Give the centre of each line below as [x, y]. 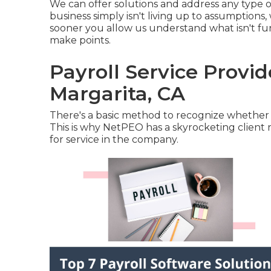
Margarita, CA [117, 93]
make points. [80, 40]
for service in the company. [114, 139]
